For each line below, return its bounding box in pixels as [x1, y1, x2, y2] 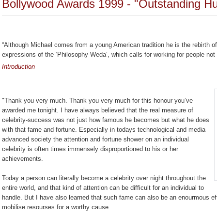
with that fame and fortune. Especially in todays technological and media [2, 126, 205, 133]
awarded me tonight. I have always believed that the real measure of [2, 107, 193, 114]
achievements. [2, 155, 43, 162]
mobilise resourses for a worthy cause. [2, 203, 110, 211]
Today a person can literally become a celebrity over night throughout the [2, 174, 206, 182]
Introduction [2, 63, 35, 70]
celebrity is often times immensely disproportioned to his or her [2, 145, 178, 153]
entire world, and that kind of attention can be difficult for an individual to [2, 184, 204, 191]
